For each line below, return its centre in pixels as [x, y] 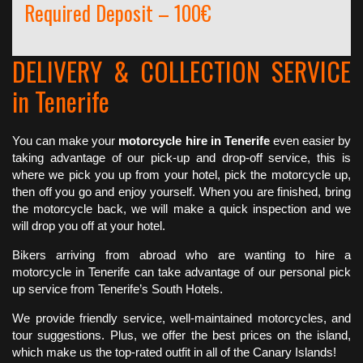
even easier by [310, 141]
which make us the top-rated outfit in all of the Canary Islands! [176, 352]
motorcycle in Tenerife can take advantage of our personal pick [181, 272]
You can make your [66, 141]
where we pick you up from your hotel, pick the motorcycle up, [181, 175]
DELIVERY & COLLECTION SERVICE [181, 71]
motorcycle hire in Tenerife [194, 141]
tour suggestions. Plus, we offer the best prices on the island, [181, 335]
